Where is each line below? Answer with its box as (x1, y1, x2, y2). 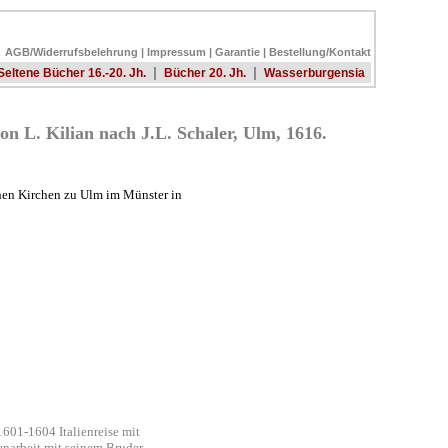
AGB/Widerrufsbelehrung (5, 45, 138, 58)
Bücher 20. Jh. (164, 66, 246, 79)
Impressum (147, 45, 206, 58)
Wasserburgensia (264, 66, 365, 79)
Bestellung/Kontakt (269, 45, 371, 58)
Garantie (215, 45, 260, 58)
